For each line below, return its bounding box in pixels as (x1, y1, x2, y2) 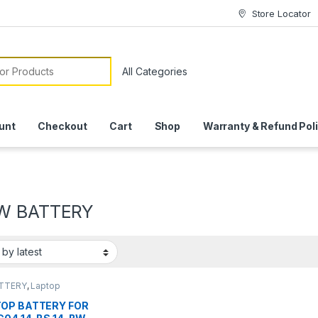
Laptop (31, 280, 60, 292)
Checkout (38, 120, 87, 133)
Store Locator (251, 7, 311, 19)
